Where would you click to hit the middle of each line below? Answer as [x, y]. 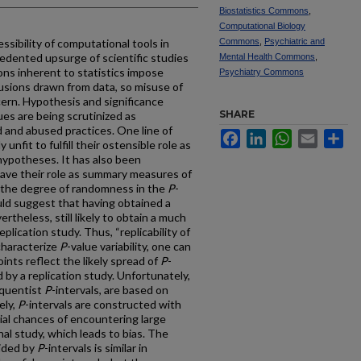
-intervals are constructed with [103, 304]
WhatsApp [318, 135]
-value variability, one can [129, 246]
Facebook [266, 135]
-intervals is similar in [96, 348]
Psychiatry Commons [261, 72]
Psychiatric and [295, 41]
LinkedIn [288, 135]
